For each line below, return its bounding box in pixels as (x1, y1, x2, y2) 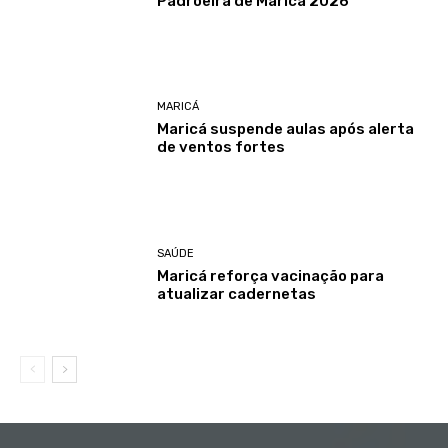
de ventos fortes (157, 138, 286, 157)
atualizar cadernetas (157, 284, 317, 303)
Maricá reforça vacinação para (157, 266, 385, 285)
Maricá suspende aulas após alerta (157, 120, 415, 139)
